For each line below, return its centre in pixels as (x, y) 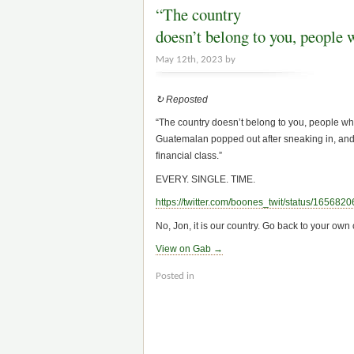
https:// (169, 203)
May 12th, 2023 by (196, 60)
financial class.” (189, 156)
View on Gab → (189, 249)
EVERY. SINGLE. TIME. (205, 179)
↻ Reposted (182, 99)
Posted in (175, 277)
